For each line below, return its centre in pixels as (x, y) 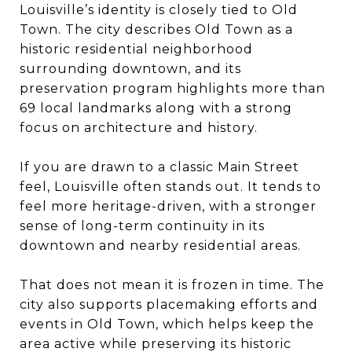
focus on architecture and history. (139, 127)
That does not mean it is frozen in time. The (172, 284)
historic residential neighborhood (136, 49)
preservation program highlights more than (172, 88)
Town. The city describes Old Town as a (156, 29)
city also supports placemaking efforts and (169, 304)
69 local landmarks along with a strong (156, 108)
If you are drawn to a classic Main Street (159, 167)
